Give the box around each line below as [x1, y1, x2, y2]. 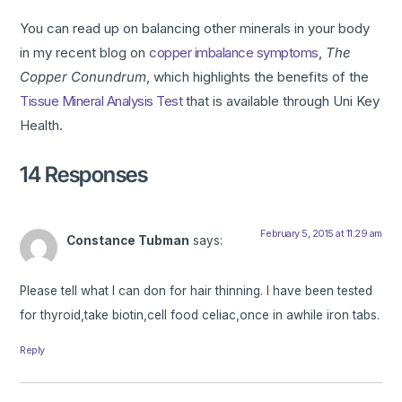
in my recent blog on [20, 43, 150, 61]
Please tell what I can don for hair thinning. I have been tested [20, 284, 373, 299]
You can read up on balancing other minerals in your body [20, 19, 371, 37]
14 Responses [20, 161, 148, 188]
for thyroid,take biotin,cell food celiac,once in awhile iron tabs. [20, 308, 380, 323]
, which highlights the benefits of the [146, 67, 370, 85]
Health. [20, 116, 64, 134]
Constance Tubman [66, 232, 190, 248]
